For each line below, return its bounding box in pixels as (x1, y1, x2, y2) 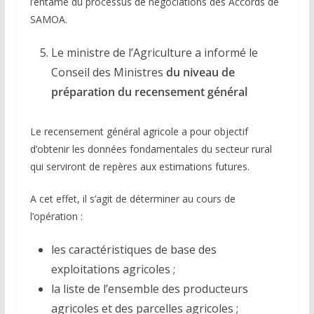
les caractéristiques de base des (50, 242, 217, 258)
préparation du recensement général (50, 84, 247, 100)
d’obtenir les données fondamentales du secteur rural (29, 142, 272, 156)
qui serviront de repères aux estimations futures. (29, 160, 250, 174)
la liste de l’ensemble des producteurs (50, 281, 248, 297)
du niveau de (165, 64, 235, 81)
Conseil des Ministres (50, 64, 166, 81)
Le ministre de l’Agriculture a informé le (50, 45, 258, 61)
